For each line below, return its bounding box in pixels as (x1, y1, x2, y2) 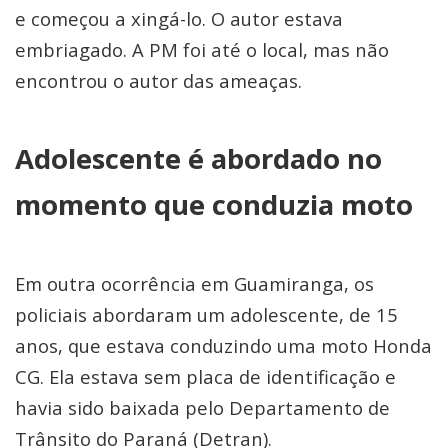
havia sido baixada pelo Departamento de (15, 395, 390, 420)
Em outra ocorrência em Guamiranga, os (15, 271, 374, 296)
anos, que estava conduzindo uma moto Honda (15, 333, 432, 358)
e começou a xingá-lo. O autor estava (15, 6, 343, 31)
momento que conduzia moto (15, 186, 413, 223)
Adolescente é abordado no (15, 140, 382, 177)
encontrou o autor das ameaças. (15, 68, 302, 93)
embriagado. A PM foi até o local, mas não (15, 37, 389, 62)
